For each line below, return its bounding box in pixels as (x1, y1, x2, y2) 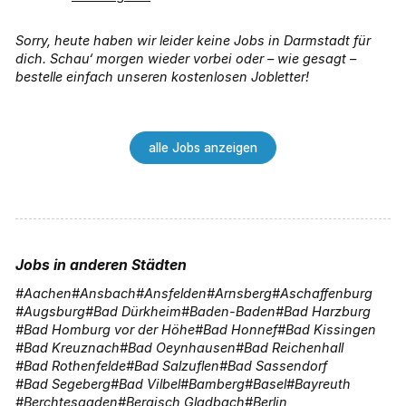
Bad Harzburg (284, 304, 371, 319)
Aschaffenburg (280, 285, 372, 301)
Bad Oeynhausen (128, 340, 236, 355)
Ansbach (80, 285, 136, 301)
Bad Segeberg (24, 376, 111, 391)
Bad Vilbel (119, 376, 180, 391)
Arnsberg (215, 285, 272, 301)
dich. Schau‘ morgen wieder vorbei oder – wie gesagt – (15, 51, 356, 66)
